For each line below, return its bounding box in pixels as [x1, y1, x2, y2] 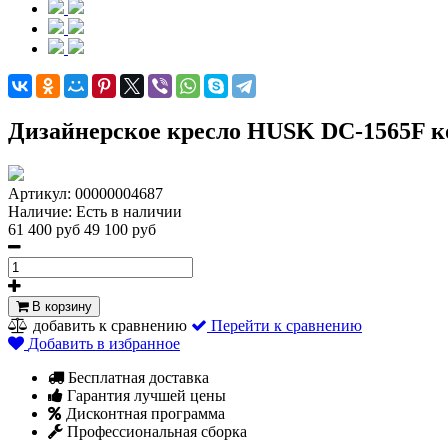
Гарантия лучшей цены [63, 386, 226, 404]
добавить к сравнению [33, 316, 187, 334]
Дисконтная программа [62, 404, 225, 422]
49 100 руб [84, 220, 156, 238]
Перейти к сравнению [211, 316, 362, 334]
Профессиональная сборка [63, 422, 247, 440]
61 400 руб [8, 220, 84, 238]
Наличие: [8, 202, 76, 220]
